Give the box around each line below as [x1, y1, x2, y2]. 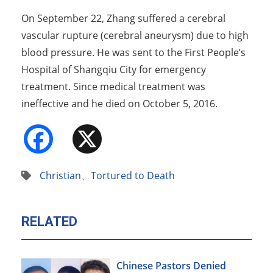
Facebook [53, 121, 140, 147]
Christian [40, 169, 81, 183]
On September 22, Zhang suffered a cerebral [21, 12, 225, 26]
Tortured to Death [91, 169, 175, 183]
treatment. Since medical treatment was [21, 80, 205, 94]
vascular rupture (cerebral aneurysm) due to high [21, 29, 249, 43]
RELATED [21, 214, 77, 230]
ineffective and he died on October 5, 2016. [21, 97, 218, 111]
